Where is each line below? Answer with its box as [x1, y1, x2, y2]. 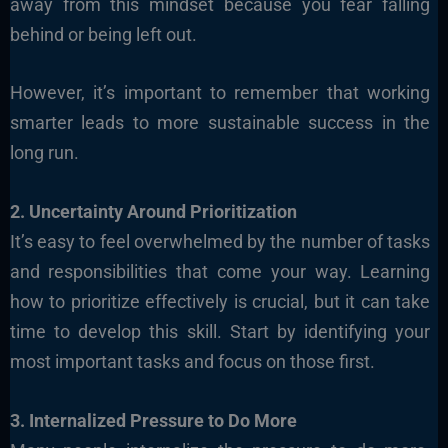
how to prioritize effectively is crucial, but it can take [9, 291, 431, 313]
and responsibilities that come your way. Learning [9, 261, 431, 283]
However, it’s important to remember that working [9, 82, 431, 104]
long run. [9, 142, 79, 164]
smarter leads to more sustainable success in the [9, 112, 431, 134]
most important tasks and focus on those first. [9, 351, 375, 373]
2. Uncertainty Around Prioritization [9, 201, 297, 223]
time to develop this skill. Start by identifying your [9, 321, 431, 343]
